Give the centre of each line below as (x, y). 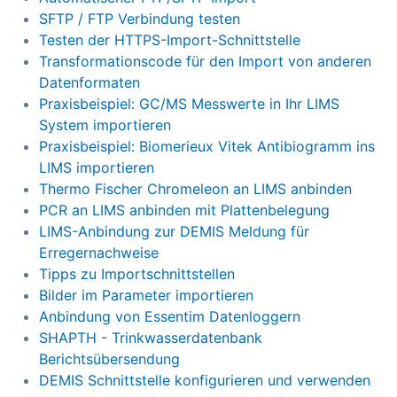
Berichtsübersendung (109, 359)
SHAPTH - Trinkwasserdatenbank (151, 338)
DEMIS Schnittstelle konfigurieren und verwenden (205, 381)
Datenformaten (90, 83)
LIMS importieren (97, 168)
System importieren (105, 125)
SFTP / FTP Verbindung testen (140, 19)
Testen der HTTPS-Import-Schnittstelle (170, 40)
